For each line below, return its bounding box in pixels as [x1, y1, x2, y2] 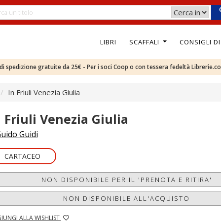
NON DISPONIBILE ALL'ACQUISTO [63, 194, 190, 203]
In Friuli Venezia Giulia [8, 87, 80, 97]
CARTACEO [4, 151, 40, 161]
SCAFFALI [129, 37, 161, 46]
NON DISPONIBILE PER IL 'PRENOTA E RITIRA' [41, 175, 212, 184]
